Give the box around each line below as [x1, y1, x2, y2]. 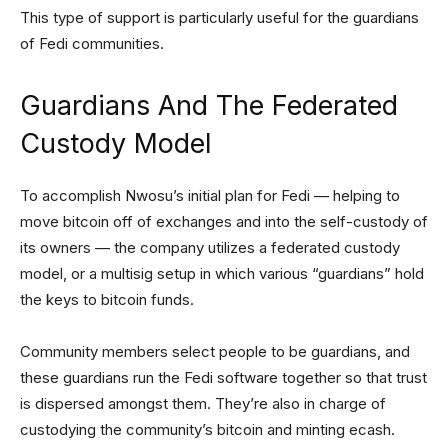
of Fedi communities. [20, 34, 164, 53]
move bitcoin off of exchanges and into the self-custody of [20, 212, 428, 231]
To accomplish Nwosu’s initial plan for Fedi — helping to [20, 186, 400, 205]
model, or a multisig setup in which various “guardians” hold [20, 264, 424, 283]
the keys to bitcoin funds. [20, 290, 194, 309]
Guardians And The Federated [20, 89, 398, 122]
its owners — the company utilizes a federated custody [20, 238, 400, 257]
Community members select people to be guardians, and [20, 342, 410, 361]
